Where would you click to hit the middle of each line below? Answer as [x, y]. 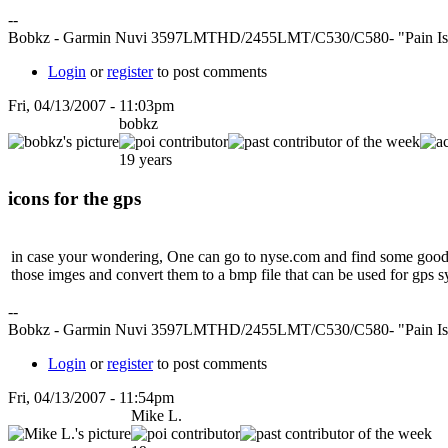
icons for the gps [74, 199]
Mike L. [156, 415]
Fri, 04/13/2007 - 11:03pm [91, 106]
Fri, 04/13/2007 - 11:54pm [91, 397]
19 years [145, 160]
